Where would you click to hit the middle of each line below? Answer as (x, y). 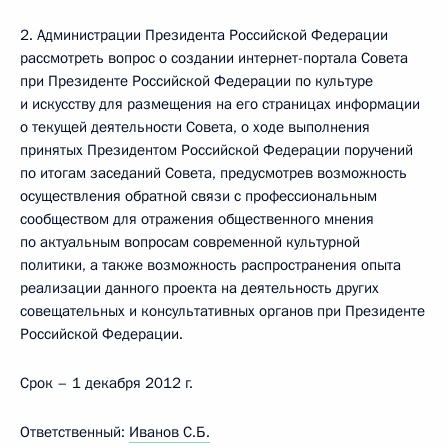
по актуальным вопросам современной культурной (190, 242)
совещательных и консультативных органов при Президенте (222, 311)
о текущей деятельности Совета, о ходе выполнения (195, 127)
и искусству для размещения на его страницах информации (220, 104)
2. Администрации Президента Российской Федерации (204, 35)
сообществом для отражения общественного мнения (197, 219)
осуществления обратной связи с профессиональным (198, 196)
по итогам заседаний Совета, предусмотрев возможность (213, 173)
